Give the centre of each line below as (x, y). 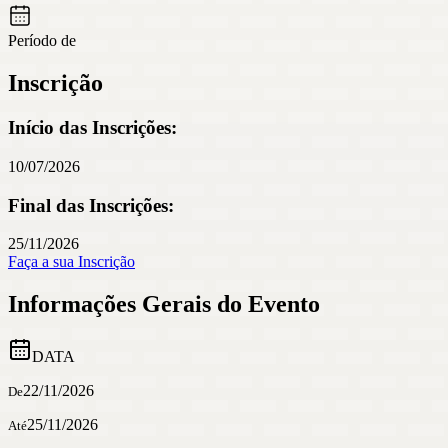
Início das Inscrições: (92, 128)
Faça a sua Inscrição (71, 262)
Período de (42, 41)
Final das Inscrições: (91, 205)
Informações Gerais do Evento (164, 304)
